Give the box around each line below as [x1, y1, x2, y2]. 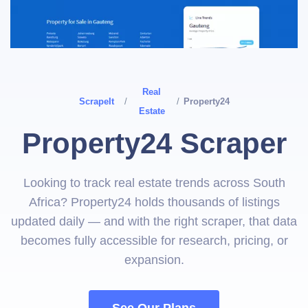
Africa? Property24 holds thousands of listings [28, 195, 280, 209]
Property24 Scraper [21, 127, 287, 159]
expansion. [124, 253, 184, 267]
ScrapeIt [78, 96, 114, 107]
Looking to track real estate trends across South [23, 176, 285, 190]
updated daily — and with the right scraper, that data [11, 214, 297, 228]
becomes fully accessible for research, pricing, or [20, 234, 288, 247]
